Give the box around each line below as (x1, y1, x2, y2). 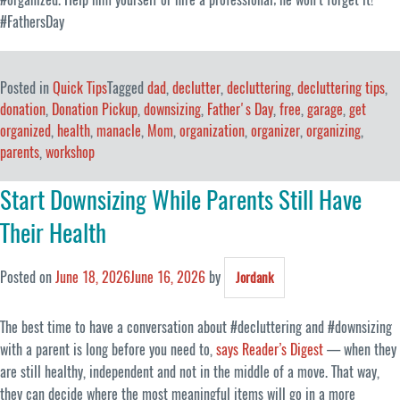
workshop (46, 143, 95, 162)
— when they (323, 340, 396, 360)
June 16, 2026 (130, 268, 205, 287)
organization (179, 121, 245, 141)
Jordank (236, 269, 273, 287)
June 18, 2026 (55, 268, 130, 287)
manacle (96, 121, 141, 141)
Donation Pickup (52, 100, 137, 120)
